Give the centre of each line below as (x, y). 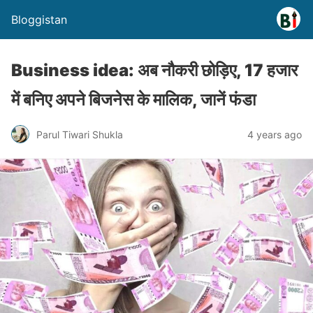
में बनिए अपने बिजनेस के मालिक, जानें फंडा (133, 100)
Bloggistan (39, 20)
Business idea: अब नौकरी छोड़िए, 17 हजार (154, 70)
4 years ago (275, 134)
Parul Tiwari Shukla (80, 134)
